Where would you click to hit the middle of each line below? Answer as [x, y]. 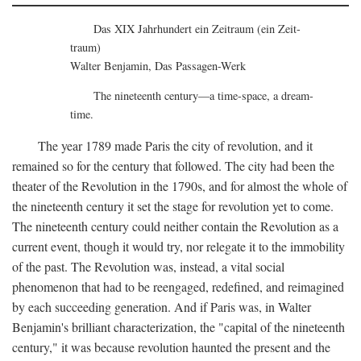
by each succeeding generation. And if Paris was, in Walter [162, 306]
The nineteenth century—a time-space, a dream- [203, 96]
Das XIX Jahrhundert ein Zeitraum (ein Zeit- [197, 29]
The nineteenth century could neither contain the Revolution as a [175, 226]
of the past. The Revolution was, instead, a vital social [148, 266]
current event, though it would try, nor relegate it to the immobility [178, 246]
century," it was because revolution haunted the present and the [171, 346]
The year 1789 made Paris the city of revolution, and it [175, 145]
